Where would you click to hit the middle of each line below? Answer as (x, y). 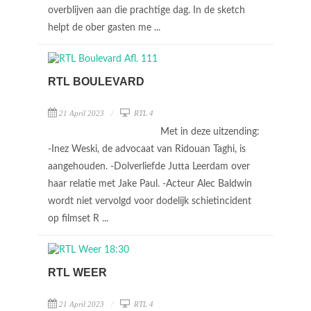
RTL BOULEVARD (96, 82)
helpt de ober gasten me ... (106, 28)
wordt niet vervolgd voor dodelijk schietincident (150, 201)
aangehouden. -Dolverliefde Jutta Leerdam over (149, 167)
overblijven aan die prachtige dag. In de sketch (146, 10)
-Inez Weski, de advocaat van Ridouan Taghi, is (147, 149)
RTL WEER (77, 272)
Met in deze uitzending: (210, 132)
